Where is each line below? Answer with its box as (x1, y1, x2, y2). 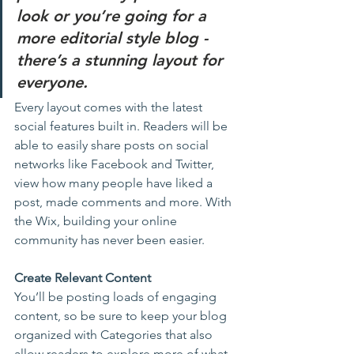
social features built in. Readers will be (14, 119, 231, 134)
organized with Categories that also (14, 327, 216, 342)
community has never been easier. (14, 232, 205, 247)
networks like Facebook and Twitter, (14, 156, 217, 171)
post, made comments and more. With (14, 194, 235, 209)
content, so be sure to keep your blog (14, 308, 230, 323)
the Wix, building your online (14, 213, 180, 228)
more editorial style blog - (17, 28, 213, 47)
